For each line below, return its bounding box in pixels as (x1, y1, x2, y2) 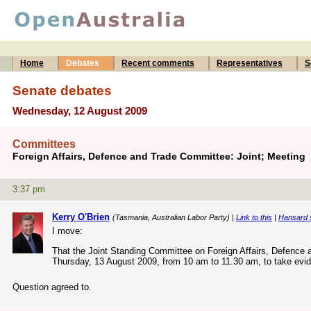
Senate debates (12, 83, 112, 98)
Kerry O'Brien (51, 211, 110, 222)
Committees (12, 138, 76, 151)
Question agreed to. (12, 281, 92, 292)
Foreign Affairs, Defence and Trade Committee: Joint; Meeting (12, 151, 305, 162)
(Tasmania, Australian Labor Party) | (112, 212, 236, 221)
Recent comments (121, 58, 194, 68)
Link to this (235, 212, 272, 221)
